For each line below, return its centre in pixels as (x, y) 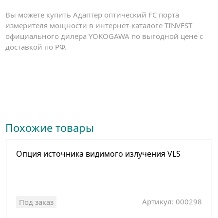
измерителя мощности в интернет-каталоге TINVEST (99, 25)
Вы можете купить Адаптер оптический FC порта (92, 14)
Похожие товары (50, 127)
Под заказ (36, 202)
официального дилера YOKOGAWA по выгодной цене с (104, 36)
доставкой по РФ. (36, 46)
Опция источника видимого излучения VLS (99, 154)
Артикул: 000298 (172, 202)
